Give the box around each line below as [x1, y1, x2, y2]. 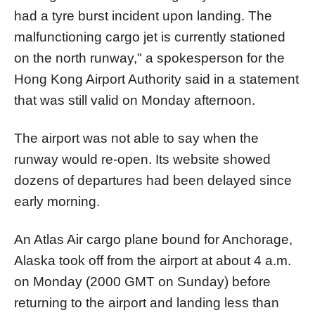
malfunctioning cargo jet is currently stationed [14, 29, 285, 44]
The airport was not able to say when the [14, 130, 259, 146]
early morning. [14, 193, 100, 209]
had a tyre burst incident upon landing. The [14, 8, 272, 23]
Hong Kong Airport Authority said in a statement [14, 71, 299, 86]
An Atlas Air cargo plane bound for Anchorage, [14, 231, 292, 247]
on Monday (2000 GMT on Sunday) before [14, 274, 271, 289]
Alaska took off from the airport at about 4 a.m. [14, 252, 291, 268]
